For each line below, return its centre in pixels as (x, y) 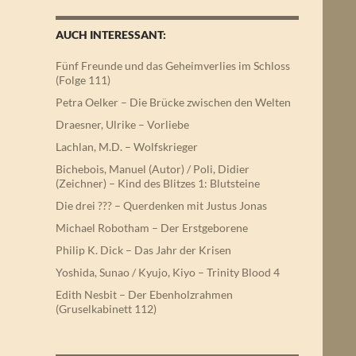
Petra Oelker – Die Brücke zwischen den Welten (173, 103)
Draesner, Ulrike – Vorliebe (122, 125)
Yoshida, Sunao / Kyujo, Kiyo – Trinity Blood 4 (168, 273)
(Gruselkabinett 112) (106, 309)
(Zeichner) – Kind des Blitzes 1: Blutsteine (158, 184)
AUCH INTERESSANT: (111, 35)
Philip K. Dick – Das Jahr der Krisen (143, 250)
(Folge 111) (83, 80)
